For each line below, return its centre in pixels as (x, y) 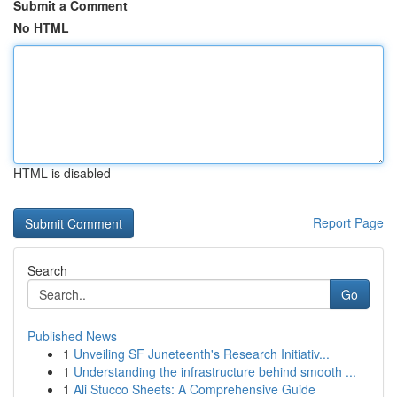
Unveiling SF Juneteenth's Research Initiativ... (202, 354)
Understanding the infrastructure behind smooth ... (215, 371)
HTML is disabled (62, 173)
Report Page (348, 222)
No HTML (41, 27)
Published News (72, 336)
